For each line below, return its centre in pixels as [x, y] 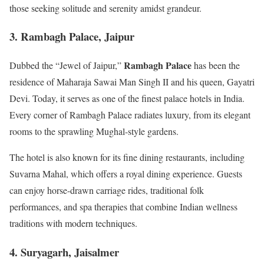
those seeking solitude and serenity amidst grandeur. [105, 8]
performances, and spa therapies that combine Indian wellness [123, 207]
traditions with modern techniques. [73, 223]
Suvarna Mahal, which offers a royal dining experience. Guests [126, 174]
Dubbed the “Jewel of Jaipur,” [67, 65]
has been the [216, 65]
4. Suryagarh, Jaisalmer [64, 252]
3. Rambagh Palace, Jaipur [72, 37]
